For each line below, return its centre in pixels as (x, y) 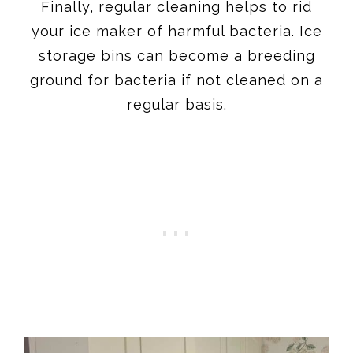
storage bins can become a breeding (176, 55)
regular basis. (176, 104)
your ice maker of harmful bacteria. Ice (176, 31)
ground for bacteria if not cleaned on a (176, 80)
